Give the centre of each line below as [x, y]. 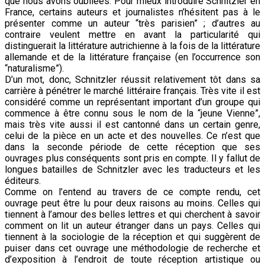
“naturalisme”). [34, 68]
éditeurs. [23, 180]
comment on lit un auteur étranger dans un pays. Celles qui [132, 225]
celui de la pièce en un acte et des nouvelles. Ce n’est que [132, 135]
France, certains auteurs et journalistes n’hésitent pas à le [132, 12]
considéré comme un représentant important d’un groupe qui [132, 102]
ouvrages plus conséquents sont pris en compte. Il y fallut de [132, 158]
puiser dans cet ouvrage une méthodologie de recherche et [132, 248]
